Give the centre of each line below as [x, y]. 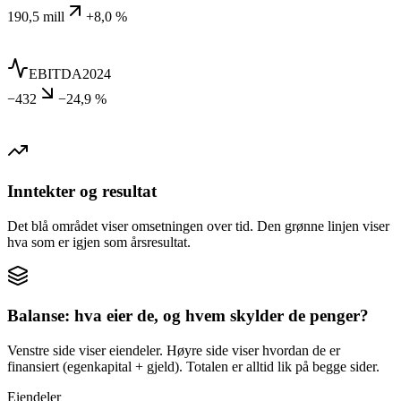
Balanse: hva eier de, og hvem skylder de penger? [188, 316]
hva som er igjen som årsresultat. [99, 242]
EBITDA [55, 74]
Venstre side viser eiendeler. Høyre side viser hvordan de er [174, 351]
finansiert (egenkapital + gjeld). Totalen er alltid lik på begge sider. [193, 367]
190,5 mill [36, 17]
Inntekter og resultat [82, 192]
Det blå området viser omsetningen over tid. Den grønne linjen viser [198, 226]
